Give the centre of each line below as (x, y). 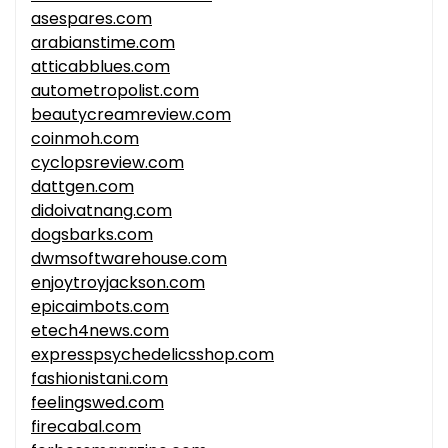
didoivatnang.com (101, 211)
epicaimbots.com (100, 307)
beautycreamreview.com (131, 115)
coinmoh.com (85, 139)
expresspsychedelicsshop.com (152, 355)
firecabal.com (86, 427)
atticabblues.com (100, 67)
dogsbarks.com (92, 235)
